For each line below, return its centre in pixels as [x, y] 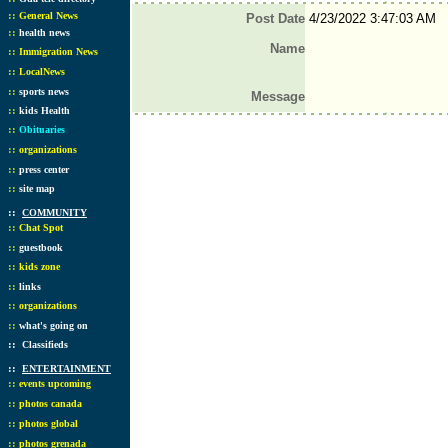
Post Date [275, 18]
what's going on [53, 325]
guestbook [41, 247]
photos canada [50, 403]
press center [44, 169]
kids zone [39, 266]
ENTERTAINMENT [66, 368]
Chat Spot [41, 227]
